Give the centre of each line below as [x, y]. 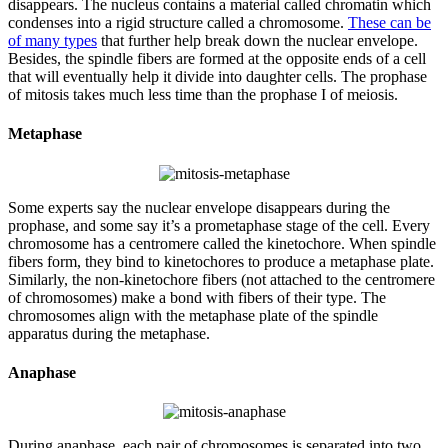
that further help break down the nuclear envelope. [257, 40]
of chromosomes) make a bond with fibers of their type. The [197, 297]
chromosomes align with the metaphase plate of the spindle [193, 315]
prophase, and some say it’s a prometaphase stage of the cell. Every [219, 225]
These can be [389, 22]
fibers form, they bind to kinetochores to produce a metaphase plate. [221, 261]
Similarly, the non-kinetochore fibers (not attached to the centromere [221, 279]
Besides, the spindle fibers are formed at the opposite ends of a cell [217, 58]
